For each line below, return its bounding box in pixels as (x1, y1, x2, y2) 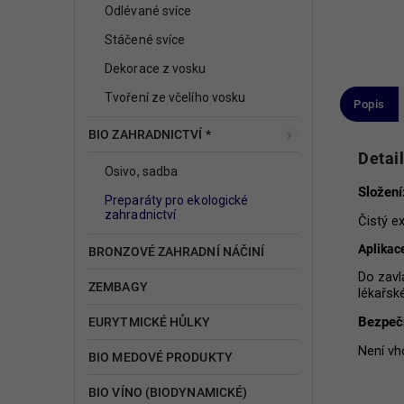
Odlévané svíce (105, 3, 192, 18)
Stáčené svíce (105, 32, 186, 47)
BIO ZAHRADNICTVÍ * (88, 126, 211, 142)
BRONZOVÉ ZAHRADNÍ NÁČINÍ (88, 243, 265, 259)
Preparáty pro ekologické (105, 192, 249, 207)
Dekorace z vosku (105, 60, 207, 76)
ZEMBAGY (88, 279, 148, 294)
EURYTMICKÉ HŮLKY (88, 314, 211, 329)
